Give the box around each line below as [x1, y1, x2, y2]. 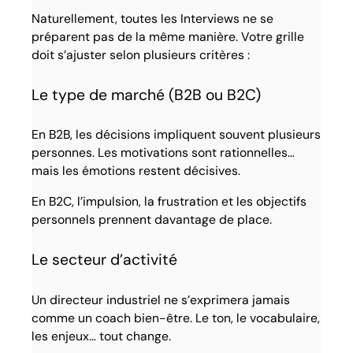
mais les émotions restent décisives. [32, 162, 241, 180]
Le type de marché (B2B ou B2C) [32, 84, 262, 105]
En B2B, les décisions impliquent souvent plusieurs [32, 126, 321, 143]
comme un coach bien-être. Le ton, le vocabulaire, [32, 309, 321, 326]
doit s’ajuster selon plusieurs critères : [32, 46, 251, 63]
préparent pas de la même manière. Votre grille [32, 28, 305, 45]
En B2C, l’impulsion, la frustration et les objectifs [32, 193, 307, 210]
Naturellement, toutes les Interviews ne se [32, 9, 274, 27]
